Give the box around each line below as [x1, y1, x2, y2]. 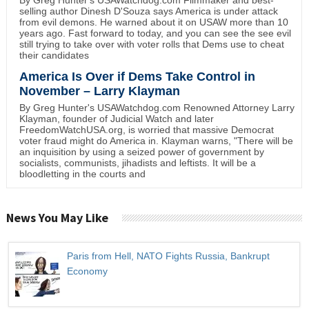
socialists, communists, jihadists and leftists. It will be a [19, 157, 256, 168]
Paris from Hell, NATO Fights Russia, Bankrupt [66, 250, 270, 262]
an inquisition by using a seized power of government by [19, 146, 264, 157]
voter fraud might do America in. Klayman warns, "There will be [19, 134, 293, 146]
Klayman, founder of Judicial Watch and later [19, 112, 214, 124]
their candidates [19, 49, 89, 61]
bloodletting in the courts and [19, 168, 146, 179]
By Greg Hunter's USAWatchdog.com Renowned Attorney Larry [19, 101, 295, 113]
